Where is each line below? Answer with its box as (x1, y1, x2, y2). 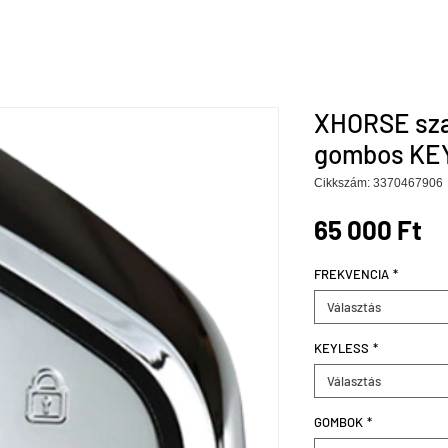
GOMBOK (314, 414, 363, 430)
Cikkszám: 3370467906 (314, 176, 443, 190)
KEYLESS (314, 340, 369, 356)
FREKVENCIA (314, 266, 389, 282)
